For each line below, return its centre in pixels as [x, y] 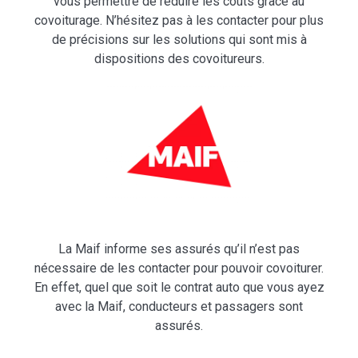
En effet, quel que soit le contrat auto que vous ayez [179, 287]
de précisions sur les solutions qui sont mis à [179, 40]
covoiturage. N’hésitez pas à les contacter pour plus [179, 21]
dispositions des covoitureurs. [179, 59]
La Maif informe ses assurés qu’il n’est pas [179, 249]
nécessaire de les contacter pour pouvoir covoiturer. [179, 268]
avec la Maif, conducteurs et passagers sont [179, 306]
